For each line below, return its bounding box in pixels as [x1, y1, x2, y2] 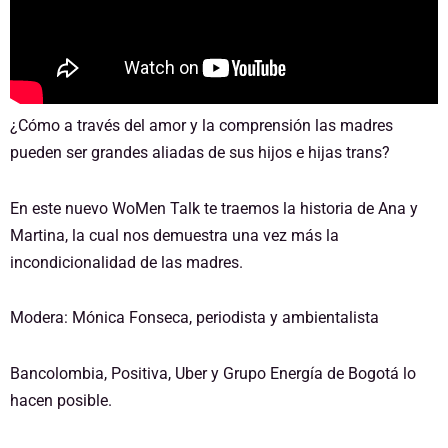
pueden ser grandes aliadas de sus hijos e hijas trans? [10, 143, 390, 162]
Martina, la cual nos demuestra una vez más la [10, 225, 339, 245]
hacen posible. [10, 391, 112, 411]
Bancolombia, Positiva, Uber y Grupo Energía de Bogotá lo [10, 364, 416, 384]
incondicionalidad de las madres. [10, 252, 243, 272]
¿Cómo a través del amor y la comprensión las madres [10, 116, 393, 135]
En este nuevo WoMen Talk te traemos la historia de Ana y [10, 198, 418, 218]
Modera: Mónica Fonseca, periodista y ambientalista [10, 308, 379, 328]
